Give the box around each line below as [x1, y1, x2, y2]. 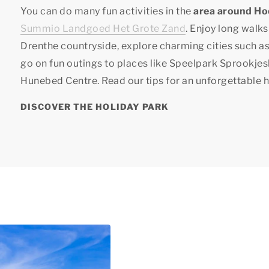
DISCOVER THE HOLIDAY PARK [20, 101, 169, 112]
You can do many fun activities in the [20, 5, 193, 17]
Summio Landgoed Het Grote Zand [20, 23, 186, 34]
